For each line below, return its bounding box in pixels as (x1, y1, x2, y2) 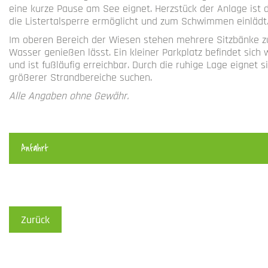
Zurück (21, 213, 50, 227)
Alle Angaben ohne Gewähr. (9, 89, 129, 103)
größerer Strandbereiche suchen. (9, 71, 152, 85)
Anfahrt (21, 141, 48, 155)
